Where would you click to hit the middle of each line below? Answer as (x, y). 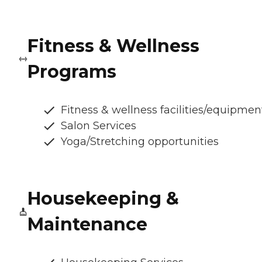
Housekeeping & (103, 199)
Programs (72, 72)
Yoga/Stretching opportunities (140, 142)
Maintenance (87, 225)
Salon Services (99, 126)
